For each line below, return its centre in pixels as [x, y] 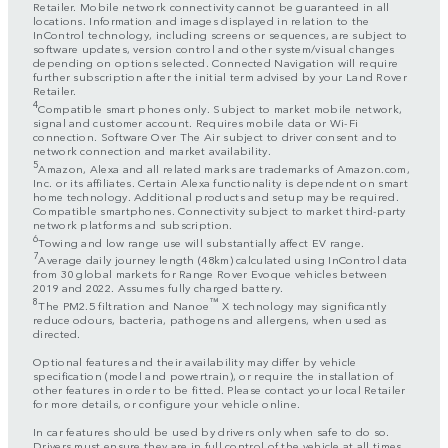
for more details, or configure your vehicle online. [167, 402]
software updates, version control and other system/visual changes [214, 48]
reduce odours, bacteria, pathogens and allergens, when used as [210, 318]
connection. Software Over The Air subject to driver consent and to [215, 135]
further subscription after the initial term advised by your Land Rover [220, 76]
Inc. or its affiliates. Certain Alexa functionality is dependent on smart [220, 181]
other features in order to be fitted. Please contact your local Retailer [219, 388]
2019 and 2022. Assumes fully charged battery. [158, 286]
